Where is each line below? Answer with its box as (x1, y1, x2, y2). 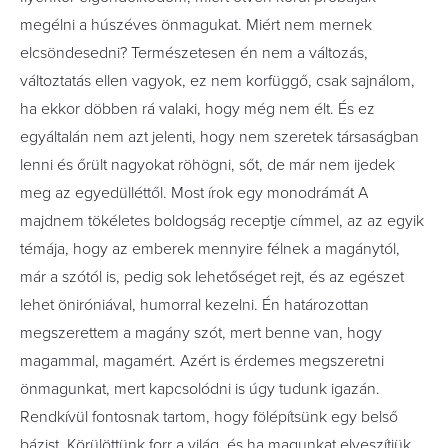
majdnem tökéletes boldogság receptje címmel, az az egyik (20, 211, 424, 231)
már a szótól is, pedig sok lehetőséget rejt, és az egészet (20, 267, 404, 287)
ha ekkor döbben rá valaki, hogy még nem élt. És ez (20, 99, 375, 119)
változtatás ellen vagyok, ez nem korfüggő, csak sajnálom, (20, 71, 415, 91)
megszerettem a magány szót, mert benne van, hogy (20, 323, 382, 343)
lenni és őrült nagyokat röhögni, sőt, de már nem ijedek (20, 155, 395, 175)
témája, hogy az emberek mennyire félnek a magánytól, (20, 239, 400, 259)
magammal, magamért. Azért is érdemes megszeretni (20, 351, 384, 371)
